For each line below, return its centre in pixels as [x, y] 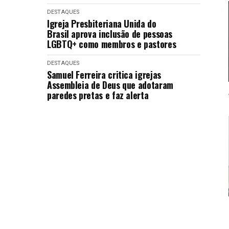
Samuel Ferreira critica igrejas [104, 75]
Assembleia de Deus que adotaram [110, 85]
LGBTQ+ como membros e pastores [112, 44]
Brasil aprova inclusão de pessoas [110, 34]
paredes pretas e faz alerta [98, 95]
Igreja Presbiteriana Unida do [102, 24]
